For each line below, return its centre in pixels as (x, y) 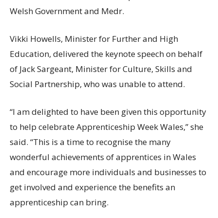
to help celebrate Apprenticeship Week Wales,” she (107, 127)
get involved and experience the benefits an (92, 187)
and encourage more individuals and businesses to (108, 172)
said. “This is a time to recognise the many (90, 142)
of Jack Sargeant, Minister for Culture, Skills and (101, 69)
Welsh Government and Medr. (67, 11)
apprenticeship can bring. (59, 202)
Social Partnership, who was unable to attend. (97, 84)
